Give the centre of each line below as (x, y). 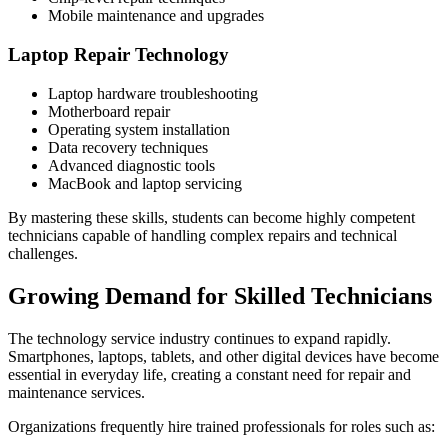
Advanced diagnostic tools (131, 165)
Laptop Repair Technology (118, 54)
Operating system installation (139, 129)
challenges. (43, 253)
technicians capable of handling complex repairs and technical (202, 235)
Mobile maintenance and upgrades (156, 16)
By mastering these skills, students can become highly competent (211, 217)
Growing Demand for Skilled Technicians (220, 295)
